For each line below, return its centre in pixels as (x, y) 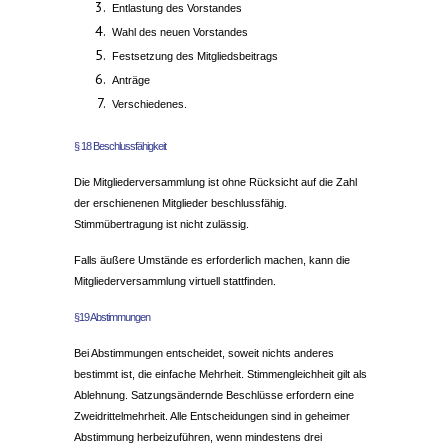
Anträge (131, 80)
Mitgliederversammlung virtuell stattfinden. (175, 280)
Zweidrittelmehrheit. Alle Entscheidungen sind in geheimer (212, 415)
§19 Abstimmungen (113, 316)
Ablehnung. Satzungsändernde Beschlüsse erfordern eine (214, 394)
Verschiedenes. (149, 104)
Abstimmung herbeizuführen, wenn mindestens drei (198, 436)
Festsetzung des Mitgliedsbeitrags (195, 56)
